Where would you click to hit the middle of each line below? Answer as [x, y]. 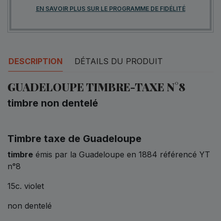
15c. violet [26, 186]
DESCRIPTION [36, 61]
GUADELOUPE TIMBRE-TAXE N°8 [96, 87]
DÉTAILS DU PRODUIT [119, 61]
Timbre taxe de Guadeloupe [74, 138]
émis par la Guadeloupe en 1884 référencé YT [122, 154]
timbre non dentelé [53, 103]
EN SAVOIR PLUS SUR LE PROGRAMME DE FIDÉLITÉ [110, 8]
